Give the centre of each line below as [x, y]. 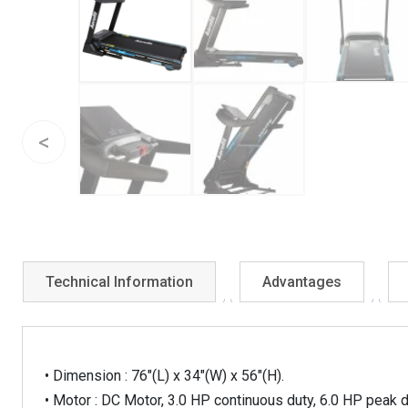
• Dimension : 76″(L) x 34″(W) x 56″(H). [164, 376]
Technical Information [119, 282]
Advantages [302, 282]
